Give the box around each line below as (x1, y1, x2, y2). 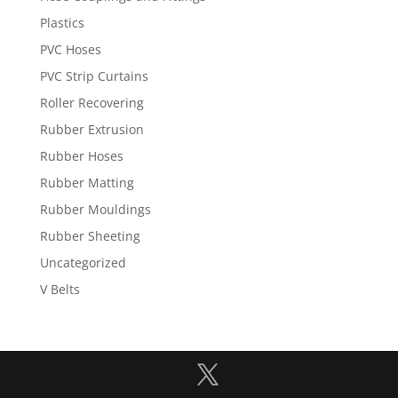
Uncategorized (39, 254, 126, 272)
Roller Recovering (39, 94, 144, 112)
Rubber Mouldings (39, 201, 151, 219)
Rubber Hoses (39, 147, 123, 165)
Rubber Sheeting (39, 227, 140, 245)
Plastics (39, 14, 84, 32)
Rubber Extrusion (39, 121, 144, 139)
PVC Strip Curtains (39, 68, 148, 85)
